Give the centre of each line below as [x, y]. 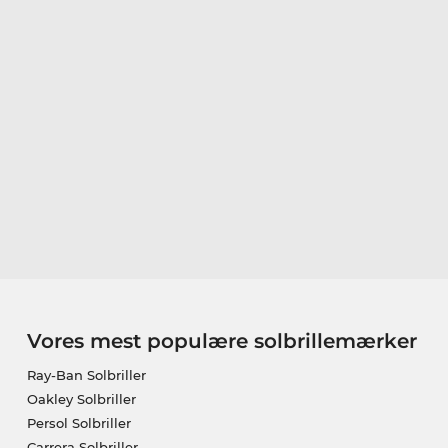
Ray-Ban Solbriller [86, 374]
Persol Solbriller [78, 422]
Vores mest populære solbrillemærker [221, 340]
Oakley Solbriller [81, 398]
